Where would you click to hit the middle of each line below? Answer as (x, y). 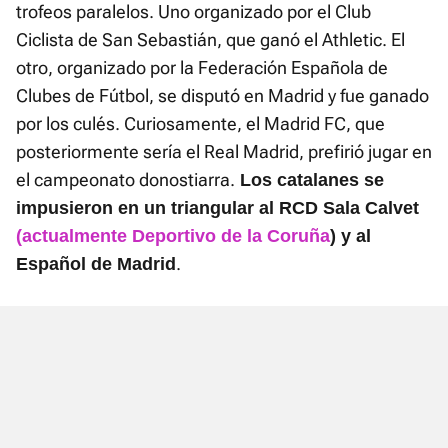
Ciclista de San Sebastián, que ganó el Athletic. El (210, 40)
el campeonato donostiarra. (125, 180)
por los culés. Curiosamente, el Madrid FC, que (200, 124)
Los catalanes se (309, 180)
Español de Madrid (96, 264)
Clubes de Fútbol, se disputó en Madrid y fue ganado (222, 96)
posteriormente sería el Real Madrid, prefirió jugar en (224, 152)
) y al (350, 236)
